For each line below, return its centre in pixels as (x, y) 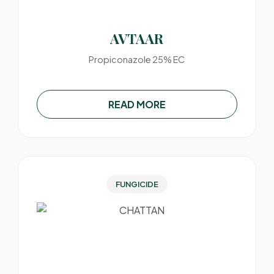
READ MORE (137, 104)
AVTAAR (137, 39)
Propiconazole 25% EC (137, 59)
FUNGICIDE (137, 184)
